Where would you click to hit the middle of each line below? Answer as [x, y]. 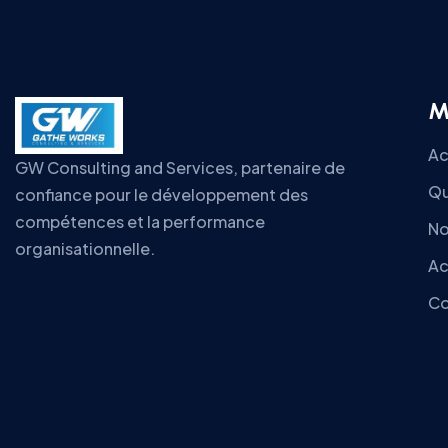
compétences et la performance [140, 222]
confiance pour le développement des [161, 195]
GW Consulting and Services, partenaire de [180, 168]
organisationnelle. [85, 249]
